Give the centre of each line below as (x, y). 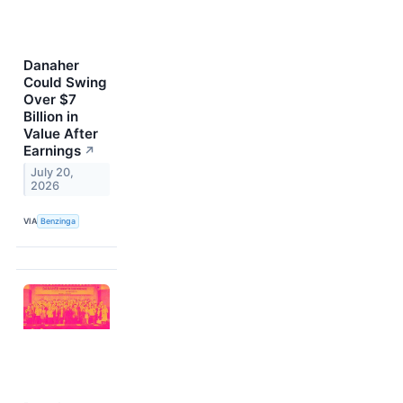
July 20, (53, 173)
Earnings (52, 151)
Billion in (51, 117)
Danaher (51, 66)
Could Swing (65, 83)
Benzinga (58, 221)
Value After (61, 134)
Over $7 (50, 100)
